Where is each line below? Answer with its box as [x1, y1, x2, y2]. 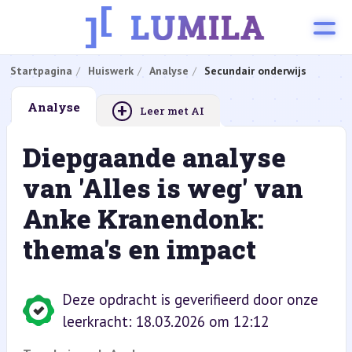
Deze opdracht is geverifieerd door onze [61, 290, 318, 309]
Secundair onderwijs [203, 64, 306, 78]
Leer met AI [139, 104, 204, 118]
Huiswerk [87, 64, 134, 78]
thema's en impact [22, 232, 256, 266]
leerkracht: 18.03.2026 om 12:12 [61, 312, 269, 331]
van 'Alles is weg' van [22, 170, 303, 205]
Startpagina [9, 64, 72, 78]
